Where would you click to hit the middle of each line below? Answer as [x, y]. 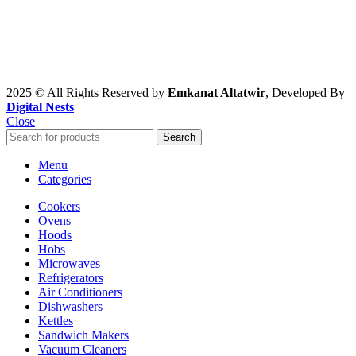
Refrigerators [71, 277]
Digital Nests [40, 106]
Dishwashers [70, 306]
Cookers [59, 206]
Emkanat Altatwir [217, 92]
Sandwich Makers [83, 335]
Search [179, 137]
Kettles [56, 320]
